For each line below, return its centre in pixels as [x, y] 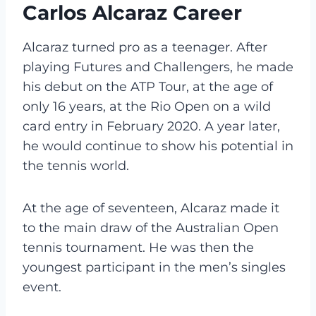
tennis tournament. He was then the [138, 247]
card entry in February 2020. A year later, [151, 126]
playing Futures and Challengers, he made [158, 67]
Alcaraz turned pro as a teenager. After [145, 47]
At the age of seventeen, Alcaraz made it [151, 208]
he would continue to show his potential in [158, 146]
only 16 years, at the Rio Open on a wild [147, 106]
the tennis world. [76, 165]
